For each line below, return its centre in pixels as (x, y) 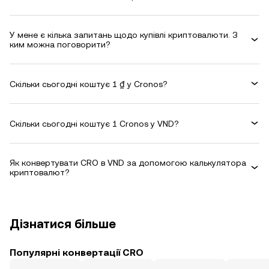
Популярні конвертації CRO (77, 252)
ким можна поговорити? (60, 44)
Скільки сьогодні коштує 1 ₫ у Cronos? (89, 84)
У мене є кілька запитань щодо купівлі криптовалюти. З (124, 35)
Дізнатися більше (63, 224)
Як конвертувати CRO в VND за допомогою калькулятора (128, 163)
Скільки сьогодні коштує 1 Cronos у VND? (94, 123)
